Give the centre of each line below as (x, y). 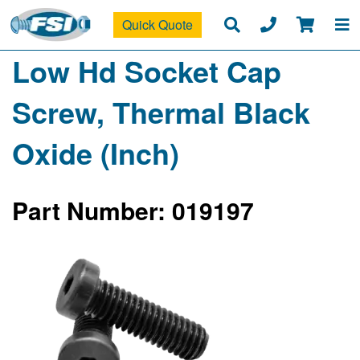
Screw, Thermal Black (161, 112)
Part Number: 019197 (133, 211)
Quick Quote (157, 25)
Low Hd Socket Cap (147, 71)
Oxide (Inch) (96, 153)
